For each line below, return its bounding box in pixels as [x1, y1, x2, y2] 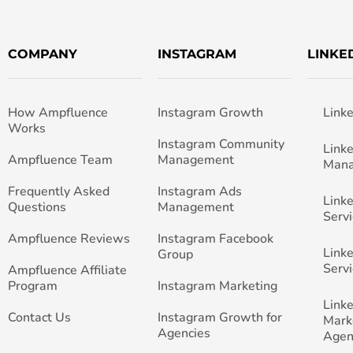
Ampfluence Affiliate [8, 262, 127, 280]
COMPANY [8, 46, 77, 62]
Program [8, 277, 58, 295]
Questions [8, 199, 66, 217]
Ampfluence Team [8, 151, 113, 169]
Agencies [157, 325, 210, 343]
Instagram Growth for [157, 309, 282, 327]
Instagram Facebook [157, 230, 273, 248]
